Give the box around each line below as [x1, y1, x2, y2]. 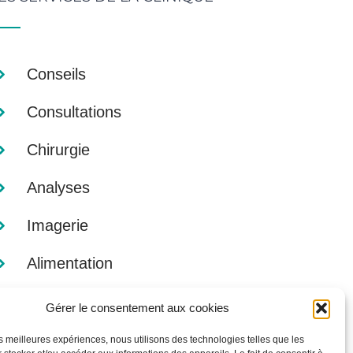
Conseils [26, 65, 86, 83]
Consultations [26, 103, 121, 121]
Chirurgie [26, 141, 90, 158]
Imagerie [26, 217, 88, 234]
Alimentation [26, 255, 113, 272]
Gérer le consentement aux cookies [46, 301, 230, 314]
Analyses [26, 179, 90, 196]
